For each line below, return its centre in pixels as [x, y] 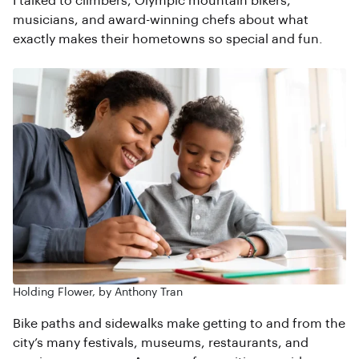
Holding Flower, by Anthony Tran [98, 292]
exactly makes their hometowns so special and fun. [168, 39]
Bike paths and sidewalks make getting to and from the [179, 324]
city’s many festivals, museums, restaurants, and [161, 343]
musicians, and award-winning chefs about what [161, 20]
